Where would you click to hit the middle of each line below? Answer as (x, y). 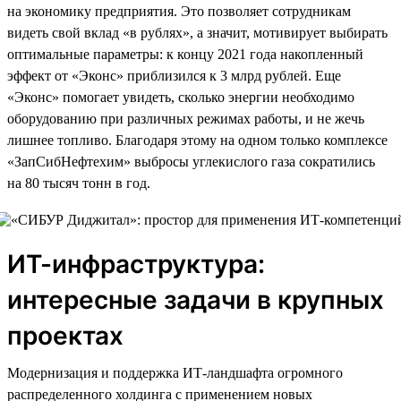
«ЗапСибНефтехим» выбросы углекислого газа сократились (191, 161)
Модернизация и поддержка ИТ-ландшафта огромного (175, 372)
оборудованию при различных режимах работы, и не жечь (186, 118)
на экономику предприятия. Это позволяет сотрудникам (179, 11)
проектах (65, 335)
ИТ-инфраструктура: (136, 264)
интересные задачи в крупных (196, 299)
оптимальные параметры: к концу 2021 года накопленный (185, 54)
